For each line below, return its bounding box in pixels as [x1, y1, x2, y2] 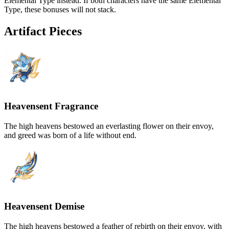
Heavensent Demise [4, 200, 84, 212]
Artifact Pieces [4, 24, 82, 38]
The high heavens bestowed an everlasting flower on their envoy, [4, 122, 214, 131]
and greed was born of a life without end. [4, 131, 136, 140]
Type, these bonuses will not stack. [4, 5, 116, 14]
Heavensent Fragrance [4, 101, 98, 112]
